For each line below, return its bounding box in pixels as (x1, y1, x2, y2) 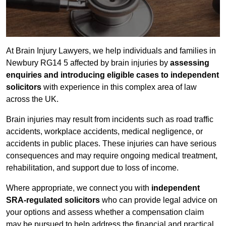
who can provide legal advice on (100, 196, 217, 205)
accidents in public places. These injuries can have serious (6, 139, 216, 148)
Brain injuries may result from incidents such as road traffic (6, 115, 213, 124)
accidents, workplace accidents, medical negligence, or (6, 127, 203, 136)
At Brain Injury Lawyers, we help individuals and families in (6, 46, 216, 55)
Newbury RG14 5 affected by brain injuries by (6, 59, 170, 68)
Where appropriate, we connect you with (6, 184, 151, 193)
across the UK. (6, 95, 59, 104)
